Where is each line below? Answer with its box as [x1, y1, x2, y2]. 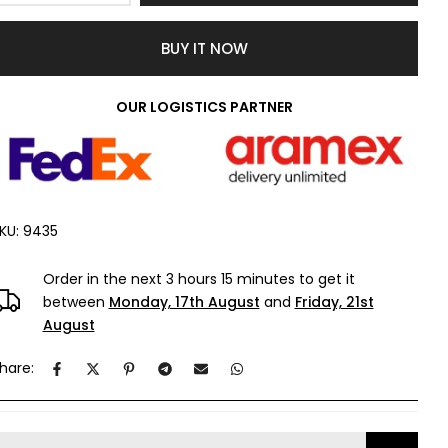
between [42, 292, 109, 313]
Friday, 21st [294, 292, 374, 313]
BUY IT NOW [160, 38, 248, 59]
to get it [294, 269, 355, 290]
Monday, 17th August [108, 292, 260, 313]
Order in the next [42, 269, 166, 290]
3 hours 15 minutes [165, 269, 295, 290]
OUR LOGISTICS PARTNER [115, 97, 293, 117]
